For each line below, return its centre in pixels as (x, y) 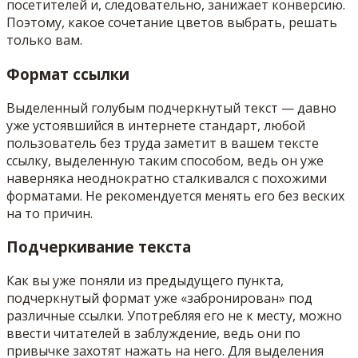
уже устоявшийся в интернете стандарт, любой (156, 125)
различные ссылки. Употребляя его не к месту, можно (174, 315)
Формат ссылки (68, 74)
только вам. (44, 40)
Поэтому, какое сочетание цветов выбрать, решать (172, 23)
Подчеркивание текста (99, 247)
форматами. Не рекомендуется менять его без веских (175, 195)
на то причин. (50, 213)
